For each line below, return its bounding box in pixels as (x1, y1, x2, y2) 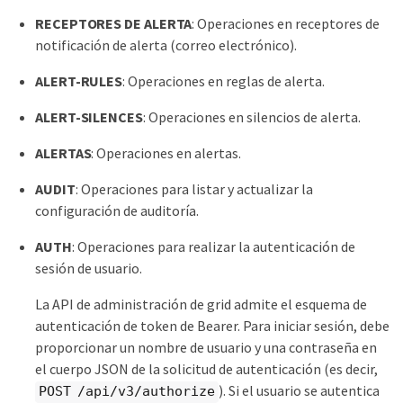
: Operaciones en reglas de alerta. (122, 72, 326, 90)
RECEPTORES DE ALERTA (35, 14, 193, 32)
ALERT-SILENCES (35, 108, 143, 126)
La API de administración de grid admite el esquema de (35, 295, 367, 313)
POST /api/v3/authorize (39, 383, 215, 399)
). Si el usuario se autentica (218, 381, 380, 399)
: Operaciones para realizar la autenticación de (71, 237, 355, 255)
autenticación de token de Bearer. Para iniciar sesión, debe (35, 317, 390, 335)
